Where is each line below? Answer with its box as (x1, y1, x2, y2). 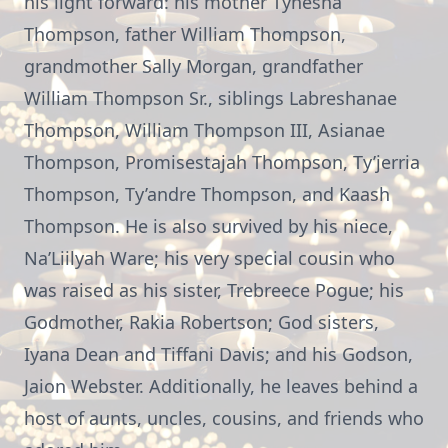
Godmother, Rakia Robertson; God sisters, (24, 310, 379, 334)
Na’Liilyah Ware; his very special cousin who (24, 246, 395, 270)
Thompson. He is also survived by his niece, (24, 214, 393, 238)
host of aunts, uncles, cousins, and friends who (24, 406, 424, 430)
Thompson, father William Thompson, (24, 22, 346, 46)
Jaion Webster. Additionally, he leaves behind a (24, 374, 418, 398)
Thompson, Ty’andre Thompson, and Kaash (24, 182, 390, 206)
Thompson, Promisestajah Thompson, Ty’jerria (24, 150, 420, 174)
